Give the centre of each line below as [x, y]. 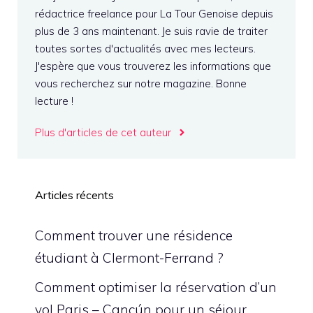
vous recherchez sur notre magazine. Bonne [141, 83]
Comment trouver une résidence [134, 235]
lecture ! [54, 101]
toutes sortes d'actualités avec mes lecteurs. [145, 49]
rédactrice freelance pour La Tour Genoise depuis [154, 14]
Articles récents [74, 195]
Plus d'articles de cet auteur [103, 132]
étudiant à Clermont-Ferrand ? [129, 258]
